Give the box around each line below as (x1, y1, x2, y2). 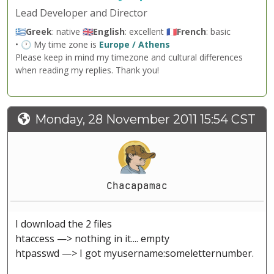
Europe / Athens (99, 39, 170, 51)
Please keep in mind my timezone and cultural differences (15, 51, 243, 64)
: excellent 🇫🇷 (125, 26, 177, 38)
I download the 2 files (15, 217, 112, 231)
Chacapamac (106, 180, 168, 192)
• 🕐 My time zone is (15, 39, 99, 51)
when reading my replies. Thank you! (15, 64, 159, 76)
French (177, 26, 206, 38)
